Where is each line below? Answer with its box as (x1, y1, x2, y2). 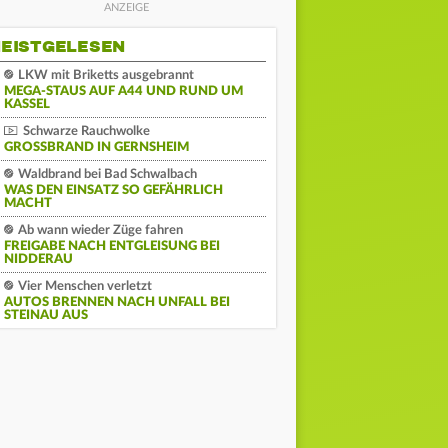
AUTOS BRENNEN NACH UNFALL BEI (4, 296, 230, 309)
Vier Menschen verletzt (15, 280, 152, 293)
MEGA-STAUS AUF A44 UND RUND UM (4, 85, 243, 98)
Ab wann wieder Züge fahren (15, 224, 183, 237)
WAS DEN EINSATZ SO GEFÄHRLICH (4, 184, 223, 197)
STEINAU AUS (4, 309, 88, 322)
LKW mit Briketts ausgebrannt (15, 69, 194, 82)
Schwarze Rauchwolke (20, 125, 150, 138)
